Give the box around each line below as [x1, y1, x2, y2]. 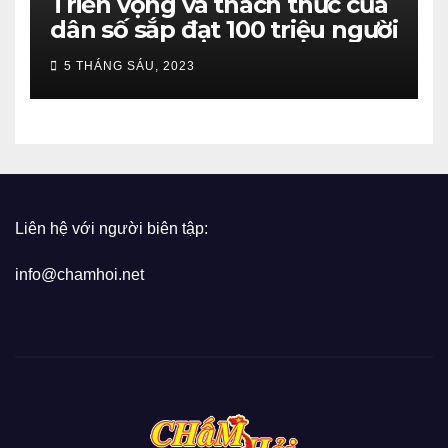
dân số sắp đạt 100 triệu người [50, 15, 398, 44]
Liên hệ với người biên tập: [15, 220, 212, 237]
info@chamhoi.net [15, 266, 144, 283]
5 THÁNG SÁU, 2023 [64, 59, 195, 73]
